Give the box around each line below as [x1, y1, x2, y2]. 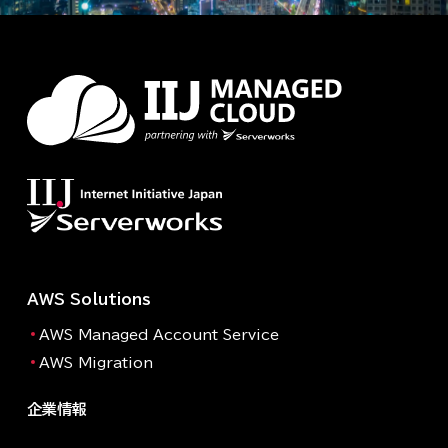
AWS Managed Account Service [39, 327, 279, 342]
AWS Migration [39, 355, 153, 370]
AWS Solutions [27, 291, 151, 307]
